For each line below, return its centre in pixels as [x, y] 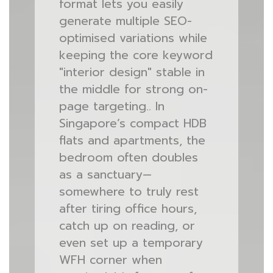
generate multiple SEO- [125, 21]
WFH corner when [110, 260]
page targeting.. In [112, 106]
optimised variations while [133, 38]
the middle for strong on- [133, 89]
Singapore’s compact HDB [133, 123]
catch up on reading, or [127, 226]
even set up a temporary [131, 243]
